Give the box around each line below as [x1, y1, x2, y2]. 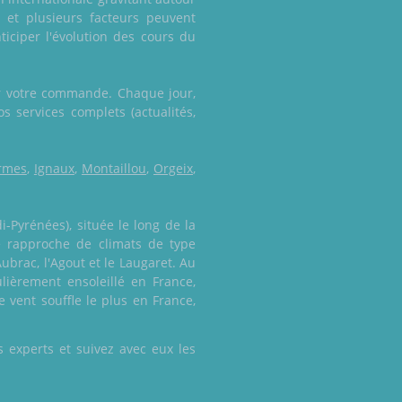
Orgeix [153, 160, 193, 178]
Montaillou [81, 160, 146, 178]
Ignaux [33, 160, 74, 178]
